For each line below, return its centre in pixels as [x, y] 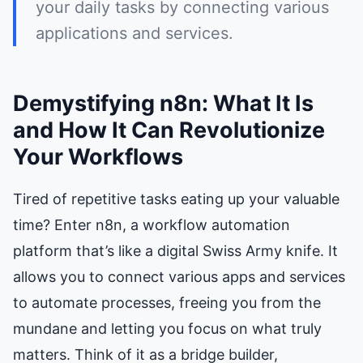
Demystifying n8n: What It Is [163, 103]
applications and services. [135, 33]
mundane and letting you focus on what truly [167, 329]
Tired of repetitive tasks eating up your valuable [176, 199]
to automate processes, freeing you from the [167, 303]
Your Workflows [98, 157]
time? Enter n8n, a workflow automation [152, 225]
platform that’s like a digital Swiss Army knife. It [175, 251]
